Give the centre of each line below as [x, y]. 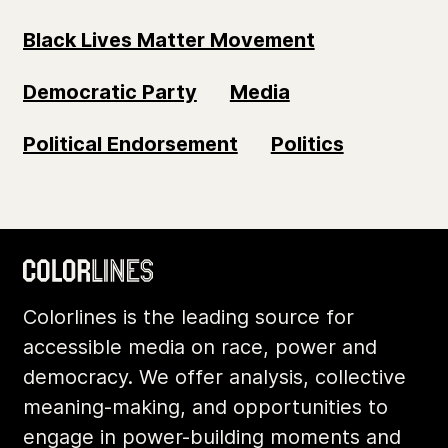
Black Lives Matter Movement [169, 39]
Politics [307, 143]
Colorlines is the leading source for [188, 316]
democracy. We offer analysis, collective [214, 376]
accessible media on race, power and [200, 346]
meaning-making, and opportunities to [205, 406]
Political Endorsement [130, 143]
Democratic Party [110, 91]
